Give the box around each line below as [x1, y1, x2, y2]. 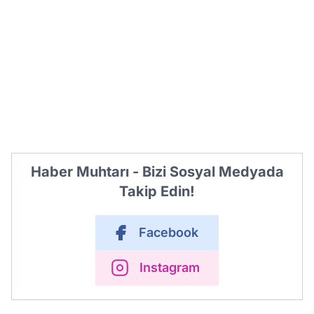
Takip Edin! [119, 183, 195, 200]
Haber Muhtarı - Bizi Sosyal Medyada [30, 163, 284, 181]
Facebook [138, 225, 198, 240]
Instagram [139, 260, 200, 275]
